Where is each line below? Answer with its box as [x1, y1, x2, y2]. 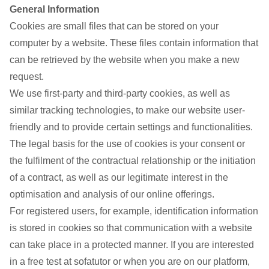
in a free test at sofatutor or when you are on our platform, [10, 256, 250, 267]
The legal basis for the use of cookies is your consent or [10, 139, 245, 149]
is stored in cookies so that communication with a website [10, 223, 252, 233]
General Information [10, 4, 100, 14]
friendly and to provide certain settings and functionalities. [10, 122, 253, 132]
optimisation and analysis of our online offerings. [10, 189, 214, 199]
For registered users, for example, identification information [10, 206, 258, 216]
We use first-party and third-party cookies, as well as [10, 88, 230, 98]
